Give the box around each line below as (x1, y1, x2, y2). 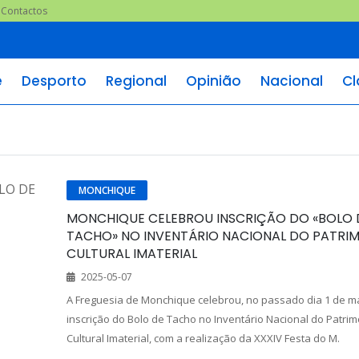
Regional (106, 71, 167, 91)
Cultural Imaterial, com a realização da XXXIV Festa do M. (66, 331, 340, 345)
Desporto (22, 71, 87, 91)
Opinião (186, 71, 241, 91)
